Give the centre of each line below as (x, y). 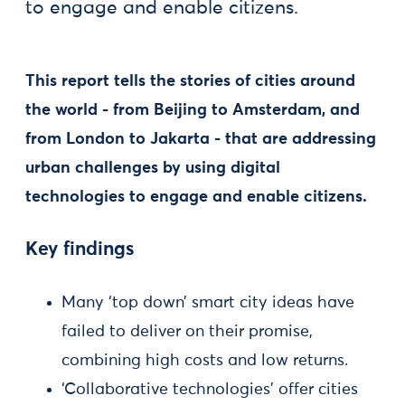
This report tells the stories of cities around (190, 81)
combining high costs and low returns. (205, 361)
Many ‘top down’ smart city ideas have (208, 303)
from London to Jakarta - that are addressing (201, 139)
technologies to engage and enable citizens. (196, 197)
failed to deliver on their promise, (187, 332)
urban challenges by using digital (153, 168)
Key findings (80, 250)
